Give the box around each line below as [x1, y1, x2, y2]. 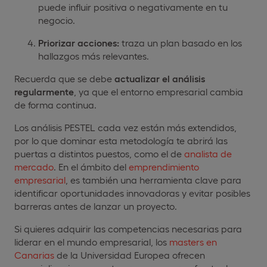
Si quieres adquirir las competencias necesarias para [14, 222, 242, 234]
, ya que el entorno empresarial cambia [74, 85, 243, 97]
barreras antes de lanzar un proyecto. [14, 200, 177, 212]
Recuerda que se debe [14, 72, 114, 84]
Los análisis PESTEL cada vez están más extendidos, [14, 121, 237, 133]
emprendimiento [129, 160, 199, 172]
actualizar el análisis [114, 72, 205, 84]
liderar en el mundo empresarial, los [14, 235, 169, 247]
